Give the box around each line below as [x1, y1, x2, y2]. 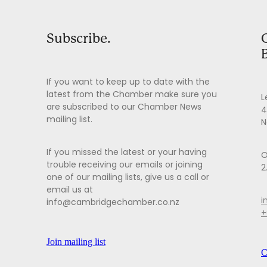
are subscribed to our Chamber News [46, 101, 201, 114]
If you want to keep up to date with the [46, 76, 210, 89]
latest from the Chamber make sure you [46, 88, 217, 102]
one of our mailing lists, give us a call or [46, 171, 209, 185]
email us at [46, 184, 93, 197]
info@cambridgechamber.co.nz [46, 196, 179, 210]
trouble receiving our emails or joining [46, 159, 203, 172]
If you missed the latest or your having [46, 146, 207, 160]
